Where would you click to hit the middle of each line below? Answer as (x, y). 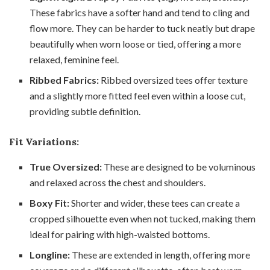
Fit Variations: (44, 141)
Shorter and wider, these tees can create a (155, 202)
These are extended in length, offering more (160, 254)
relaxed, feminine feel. (74, 59)
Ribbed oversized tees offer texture (174, 80)
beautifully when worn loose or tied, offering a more (136, 43)
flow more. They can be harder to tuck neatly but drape (143, 28)
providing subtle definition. (85, 111)
